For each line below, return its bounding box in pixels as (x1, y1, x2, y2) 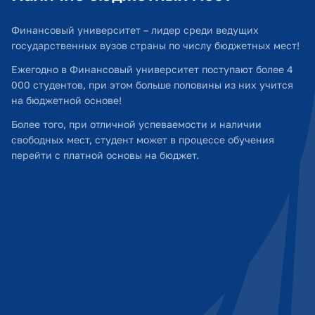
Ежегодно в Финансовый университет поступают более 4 (11, 63, 293, 75)
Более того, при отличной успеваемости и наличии (11, 118, 262, 130)
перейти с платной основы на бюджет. (11, 149, 199, 161)
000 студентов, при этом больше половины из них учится (11, 79, 293, 91)
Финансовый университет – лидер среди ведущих (11, 24, 259, 36)
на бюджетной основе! (11, 94, 122, 106)
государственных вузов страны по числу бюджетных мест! (11, 39, 300, 51)
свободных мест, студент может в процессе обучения (11, 134, 274, 146)
